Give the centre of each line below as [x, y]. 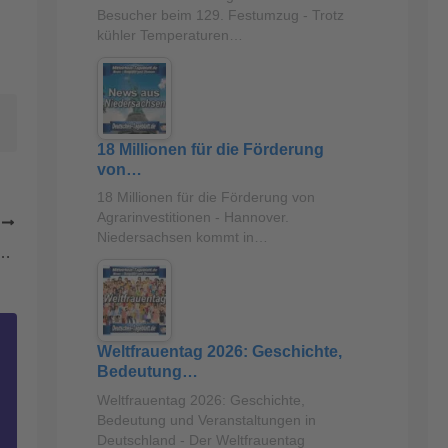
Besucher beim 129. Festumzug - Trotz [220, 14]
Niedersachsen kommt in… [182, 237]
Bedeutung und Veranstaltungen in [206, 419]
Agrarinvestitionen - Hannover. [192, 217]
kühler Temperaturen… [169, 34]
